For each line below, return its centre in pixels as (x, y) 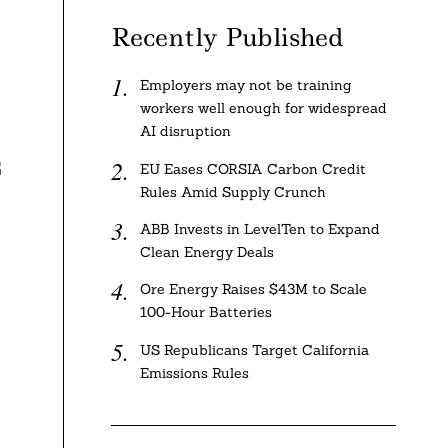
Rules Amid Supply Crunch (232, 191)
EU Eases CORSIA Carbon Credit (252, 168)
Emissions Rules (194, 372)
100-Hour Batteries (205, 312)
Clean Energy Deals (206, 251)
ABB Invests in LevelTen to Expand (259, 228)
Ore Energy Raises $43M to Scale (253, 289)
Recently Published (227, 37)
